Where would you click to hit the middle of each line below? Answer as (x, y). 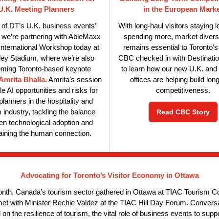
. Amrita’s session (73, 80)
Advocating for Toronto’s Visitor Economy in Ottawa (109, 175)
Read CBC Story (183, 112)
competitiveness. (183, 90)
